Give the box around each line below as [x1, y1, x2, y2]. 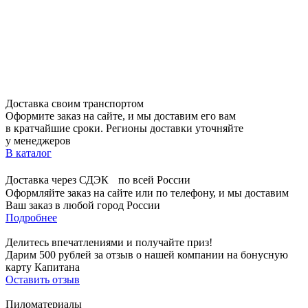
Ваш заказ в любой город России [5, 199, 160, 211]
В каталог [5, 146, 52, 159]
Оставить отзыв [5, 273, 80, 285]
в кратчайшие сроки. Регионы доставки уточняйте [5, 122, 243, 134]
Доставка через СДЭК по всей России [5, 173, 190, 186]
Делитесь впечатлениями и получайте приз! [5, 236, 212, 248]
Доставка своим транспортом [5, 97, 144, 109]
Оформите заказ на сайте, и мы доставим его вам [5, 109, 236, 122]
